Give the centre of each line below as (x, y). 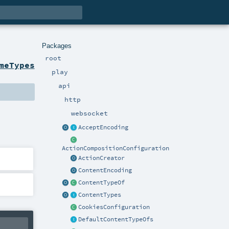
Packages (57, 45)
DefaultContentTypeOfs (116, 220)
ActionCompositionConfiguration (116, 148)
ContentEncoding (105, 170)
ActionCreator (102, 158)
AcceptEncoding (104, 127)
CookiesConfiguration (114, 207)
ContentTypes (100, 195)
